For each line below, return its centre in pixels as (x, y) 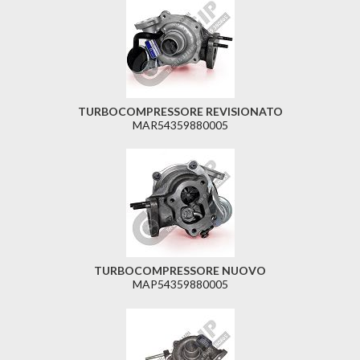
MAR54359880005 (180, 125)
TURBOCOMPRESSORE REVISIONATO (180, 111)
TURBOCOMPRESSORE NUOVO (180, 271)
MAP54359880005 (180, 284)
